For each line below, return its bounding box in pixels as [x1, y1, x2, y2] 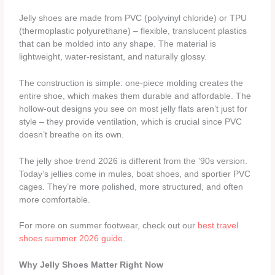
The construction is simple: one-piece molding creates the [19, 78, 244, 88]
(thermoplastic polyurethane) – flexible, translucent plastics [19, 26, 247, 36]
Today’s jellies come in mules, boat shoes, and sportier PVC [19, 169, 251, 179]
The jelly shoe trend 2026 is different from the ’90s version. [19, 156, 248, 166]
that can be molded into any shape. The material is [19, 39, 217, 48]
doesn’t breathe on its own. [19, 130, 125, 139]
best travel [198, 221, 239, 231]
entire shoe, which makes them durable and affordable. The [19, 91, 252, 101]
